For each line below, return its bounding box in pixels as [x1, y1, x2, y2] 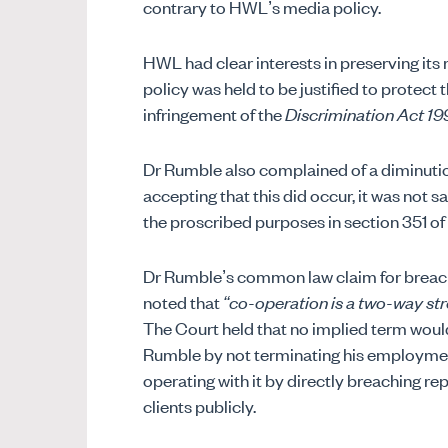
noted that [142, 288, 223, 313]
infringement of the [142, 101, 285, 126]
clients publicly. [142, 392, 256, 417]
